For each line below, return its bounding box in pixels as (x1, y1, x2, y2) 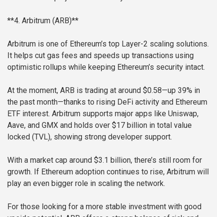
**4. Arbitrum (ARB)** (7, 16, 78, 26)
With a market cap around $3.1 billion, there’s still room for (7, 155, 202, 165)
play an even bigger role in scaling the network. (7, 179, 165, 188)
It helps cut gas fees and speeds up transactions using (7, 51, 194, 61)
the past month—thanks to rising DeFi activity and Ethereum (7, 97, 207, 107)
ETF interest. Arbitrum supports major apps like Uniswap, (7, 109, 199, 119)
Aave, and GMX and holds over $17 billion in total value (7, 121, 192, 130)
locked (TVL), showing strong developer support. (7, 132, 172, 142)
